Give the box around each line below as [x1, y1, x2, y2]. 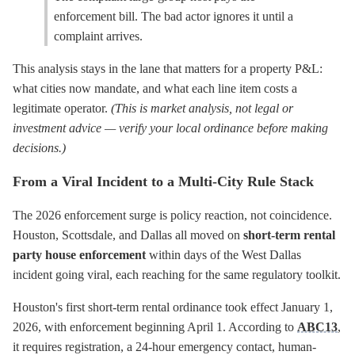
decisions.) [13, 141, 66, 155]
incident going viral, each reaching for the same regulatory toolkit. [13, 268, 341, 281]
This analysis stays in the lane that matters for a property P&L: [13, 62, 323, 75]
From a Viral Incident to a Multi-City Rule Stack [13, 174, 314, 189]
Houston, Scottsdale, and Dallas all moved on [13, 228, 243, 242]
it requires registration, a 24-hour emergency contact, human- [13, 340, 316, 353]
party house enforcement [13, 248, 146, 261]
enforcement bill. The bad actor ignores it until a [54, 10, 293, 23]
